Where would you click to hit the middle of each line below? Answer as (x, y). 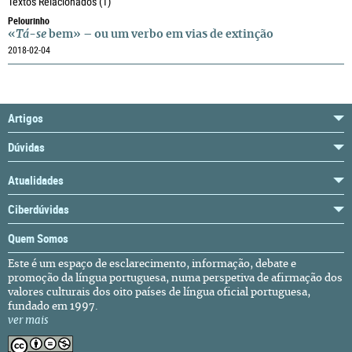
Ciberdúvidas (38, 209)
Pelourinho (29, 20)
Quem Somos (38, 238)
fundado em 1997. (53, 307)
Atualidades (36, 180)
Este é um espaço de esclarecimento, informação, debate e (152, 264)
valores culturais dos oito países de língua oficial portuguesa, (159, 293)
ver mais (28, 321)
